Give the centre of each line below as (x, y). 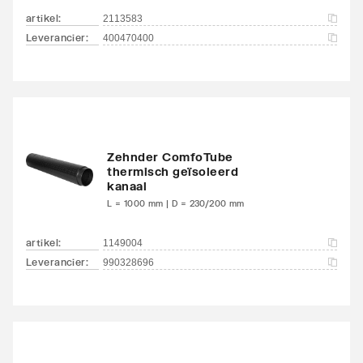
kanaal (127, 186)
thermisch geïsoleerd (173, 171)
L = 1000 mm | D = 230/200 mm (176, 203)
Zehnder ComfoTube (170, 156)
